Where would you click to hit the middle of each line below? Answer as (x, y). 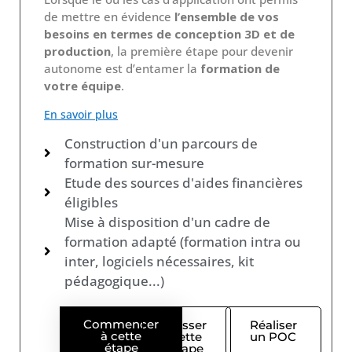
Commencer (121, 324)
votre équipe (82, 85)
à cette (121, 335)
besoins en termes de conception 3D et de (169, 33)
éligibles (92, 202)
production (77, 51)
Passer (187, 324)
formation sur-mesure (135, 163)
